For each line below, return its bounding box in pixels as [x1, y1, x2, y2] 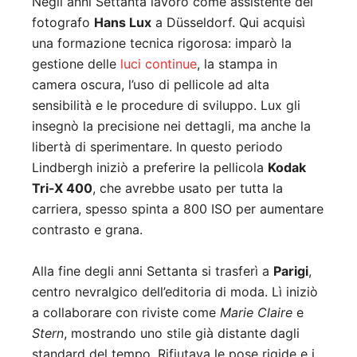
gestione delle [32, 56, 120, 73]
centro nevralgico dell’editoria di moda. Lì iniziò [32, 284, 318, 300]
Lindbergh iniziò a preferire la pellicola [32, 159, 268, 176]
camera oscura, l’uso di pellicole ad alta [32, 76, 269, 93]
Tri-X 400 [32, 180, 92, 197]
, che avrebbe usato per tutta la [92, 180, 283, 197]
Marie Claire [220, 304, 292, 321]
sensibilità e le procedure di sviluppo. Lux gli [32, 97, 300, 114]
